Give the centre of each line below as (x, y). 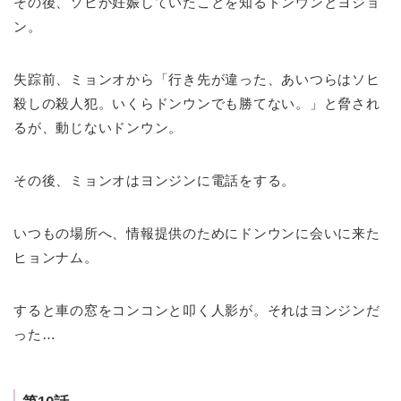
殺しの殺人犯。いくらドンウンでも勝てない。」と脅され (197, 104)
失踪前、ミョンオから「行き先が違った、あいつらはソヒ (197, 80)
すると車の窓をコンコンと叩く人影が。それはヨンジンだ (197, 311)
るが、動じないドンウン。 (98, 128)
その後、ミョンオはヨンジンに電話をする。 (155, 181)
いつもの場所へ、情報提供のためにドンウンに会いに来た (197, 234)
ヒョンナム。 (56, 258)
